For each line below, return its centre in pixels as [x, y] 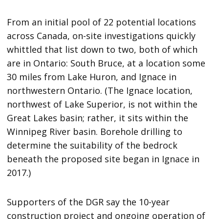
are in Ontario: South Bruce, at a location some [106, 63]
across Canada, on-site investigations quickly [101, 35]
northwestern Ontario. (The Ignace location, [100, 90]
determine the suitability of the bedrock [92, 145]
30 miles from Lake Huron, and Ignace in [92, 77]
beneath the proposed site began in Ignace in [103, 159]
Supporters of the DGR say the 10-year [88, 202]
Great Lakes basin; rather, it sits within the [98, 118]
